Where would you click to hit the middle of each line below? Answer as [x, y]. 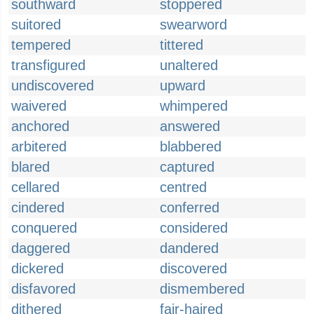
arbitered [39, 146]
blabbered [191, 146]
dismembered [202, 289]
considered [194, 228]
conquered [44, 228]
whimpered [194, 106]
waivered [39, 106]
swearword [193, 25]
